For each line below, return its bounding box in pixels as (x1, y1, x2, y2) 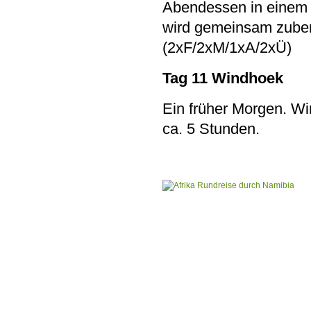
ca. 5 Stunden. (162, 120, 260, 137)
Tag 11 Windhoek (162, 69, 283, 87)
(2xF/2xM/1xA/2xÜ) (162, 39, 292, 56)
